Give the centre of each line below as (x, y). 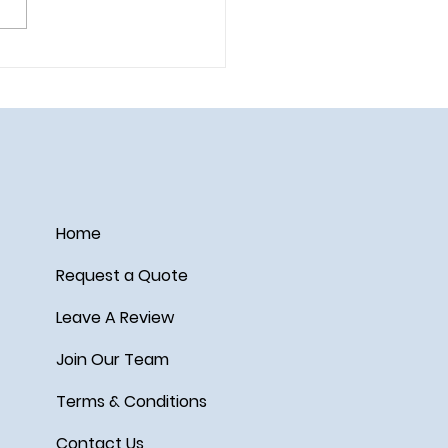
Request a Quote (121, 275)
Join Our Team (112, 359)
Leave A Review (114, 317)
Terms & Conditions (131, 401)
